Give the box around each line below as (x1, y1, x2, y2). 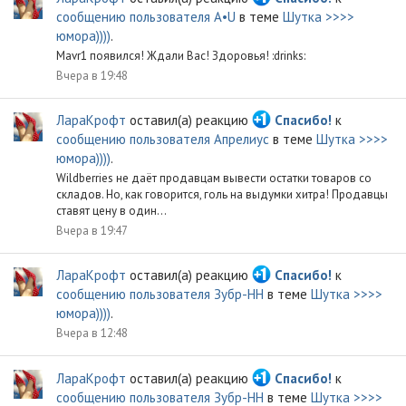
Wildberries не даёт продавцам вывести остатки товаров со (56, 170, 372, 187)
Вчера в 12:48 (56, 325, 128, 342)
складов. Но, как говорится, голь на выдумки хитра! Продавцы (56, 187, 388, 203)
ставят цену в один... (56, 203, 167, 219)
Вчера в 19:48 (56, 67, 128, 83)
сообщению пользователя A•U (56, 8, 236, 26)
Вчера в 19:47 (56, 222, 128, 238)
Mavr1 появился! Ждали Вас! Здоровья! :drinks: (56, 48, 305, 64)
